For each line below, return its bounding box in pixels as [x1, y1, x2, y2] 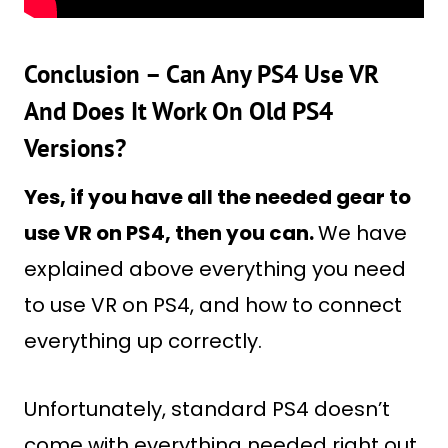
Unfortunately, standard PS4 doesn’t [24, 395, 390, 423]
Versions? [24, 131, 126, 164]
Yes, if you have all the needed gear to [24, 183, 411, 211]
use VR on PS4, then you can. [24, 219, 318, 247]
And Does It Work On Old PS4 [24, 94, 333, 127]
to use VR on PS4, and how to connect [24, 291, 402, 319]
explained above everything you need [24, 255, 406, 283]
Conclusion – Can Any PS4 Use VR [24, 57, 379, 90]
